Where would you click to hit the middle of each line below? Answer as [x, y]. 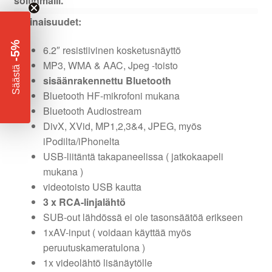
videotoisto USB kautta [92, 187]
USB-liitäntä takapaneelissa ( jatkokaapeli [133, 157]
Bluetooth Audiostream [92, 111]
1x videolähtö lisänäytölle [97, 263]
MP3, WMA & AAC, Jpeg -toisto [110, 66]
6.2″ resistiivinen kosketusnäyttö [112, 50]
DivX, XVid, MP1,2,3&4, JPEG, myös [122, 126]
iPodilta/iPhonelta [81, 141]
